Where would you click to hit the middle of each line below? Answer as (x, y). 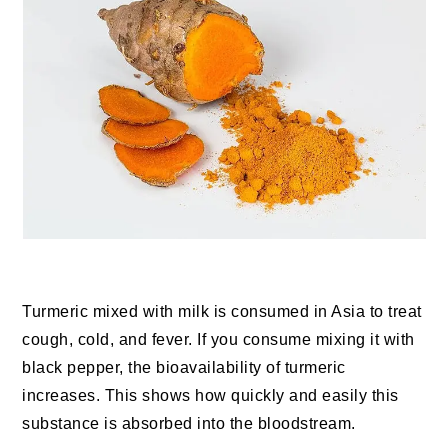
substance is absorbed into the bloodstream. (189, 424)
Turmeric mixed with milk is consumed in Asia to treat (222, 312)
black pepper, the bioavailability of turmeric (184, 368)
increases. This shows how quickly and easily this (210, 396)
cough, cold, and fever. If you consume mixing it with (218, 340)
